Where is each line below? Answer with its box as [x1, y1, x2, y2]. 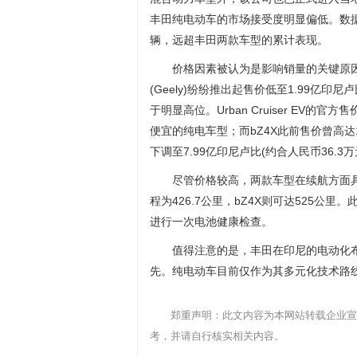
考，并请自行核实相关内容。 [150, 330, 284, 342]
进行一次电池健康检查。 [150, 215, 273, 228]
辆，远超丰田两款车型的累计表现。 [150, 33, 328, 46]
